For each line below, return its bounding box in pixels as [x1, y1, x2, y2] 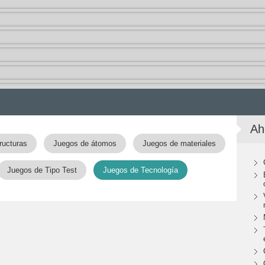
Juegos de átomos [53, 139, 117, 148]
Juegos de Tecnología [103, 166, 178, 174]
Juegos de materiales [143, 139, 216, 148]
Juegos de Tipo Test [7, 166, 77, 174]
